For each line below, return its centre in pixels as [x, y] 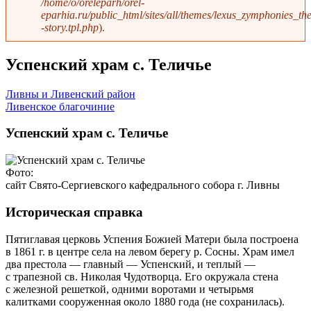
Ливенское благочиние [60, 106]
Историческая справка [74, 212]
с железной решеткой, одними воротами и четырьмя [129, 289]
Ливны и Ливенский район [70, 94]
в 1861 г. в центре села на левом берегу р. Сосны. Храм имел [150, 251]
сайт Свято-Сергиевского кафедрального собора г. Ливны [143, 185]
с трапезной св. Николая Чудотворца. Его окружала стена [142, 276]
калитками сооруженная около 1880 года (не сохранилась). [145, 301]
